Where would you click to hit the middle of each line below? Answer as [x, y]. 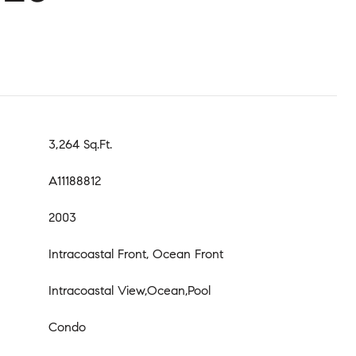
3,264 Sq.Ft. [80, 144]
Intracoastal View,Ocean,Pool [130, 290]
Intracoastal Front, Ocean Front [136, 254]
